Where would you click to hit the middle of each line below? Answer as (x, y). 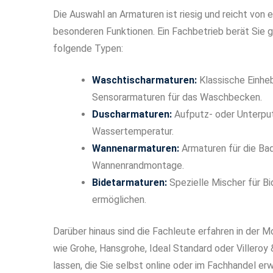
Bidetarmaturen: (129, 182)
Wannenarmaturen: (136, 148)
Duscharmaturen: (132, 114)
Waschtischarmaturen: (144, 80)
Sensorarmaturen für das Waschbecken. (177, 97)
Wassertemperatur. (133, 131)
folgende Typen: (88, 48)
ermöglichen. (119, 199)
